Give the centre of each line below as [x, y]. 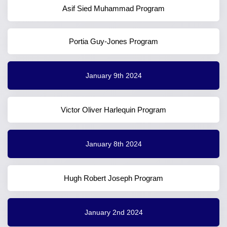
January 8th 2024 [113, 144]
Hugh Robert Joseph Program [113, 178]
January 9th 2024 [113, 75]
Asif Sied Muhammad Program [113, 9]
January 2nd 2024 [113, 212]
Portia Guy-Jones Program [113, 42]
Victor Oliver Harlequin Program [113, 110]
